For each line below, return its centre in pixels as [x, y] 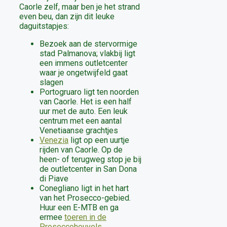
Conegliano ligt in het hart [84, 188]
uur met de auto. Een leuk [84, 111]
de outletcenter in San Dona [88, 169]
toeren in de [85, 217]
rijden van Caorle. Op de [81, 150]
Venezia [54, 140]
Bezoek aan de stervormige [88, 44]
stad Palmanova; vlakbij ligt [87, 54]
